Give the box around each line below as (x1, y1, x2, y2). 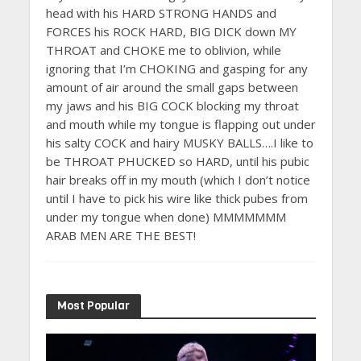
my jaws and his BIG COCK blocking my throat (45, 98, 299, 114)
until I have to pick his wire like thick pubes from (45, 190, 308, 207)
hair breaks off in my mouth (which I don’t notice (45, 172, 310, 189)
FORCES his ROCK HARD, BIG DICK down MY (45, 23, 297, 40)
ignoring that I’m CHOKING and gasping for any (45, 60, 308, 77)
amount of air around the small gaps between (45, 79, 298, 96)
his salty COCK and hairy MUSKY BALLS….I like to (45, 135, 313, 151)
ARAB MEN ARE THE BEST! (45, 227, 196, 244)
